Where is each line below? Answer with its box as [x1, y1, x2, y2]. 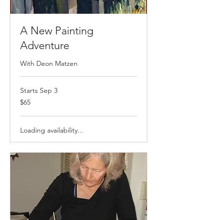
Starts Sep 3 [20, 86, 57, 95]
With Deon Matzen [20, 59, 78, 68]
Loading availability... [20, 126, 83, 135]
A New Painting [20, 24, 93, 38]
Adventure [20, 39, 69, 53]
